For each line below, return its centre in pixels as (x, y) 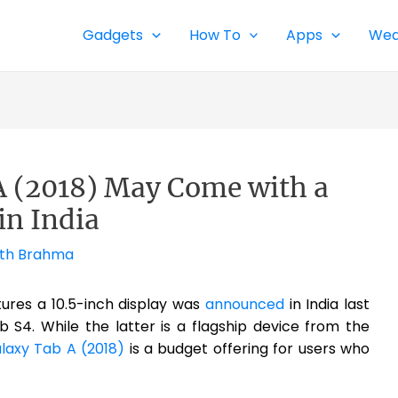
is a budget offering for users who (247, 349)
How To (215, 35)
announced (244, 304)
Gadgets (113, 35)
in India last (327, 304)
